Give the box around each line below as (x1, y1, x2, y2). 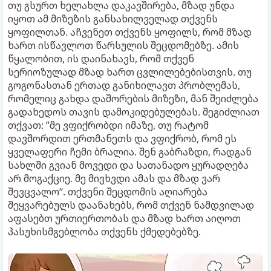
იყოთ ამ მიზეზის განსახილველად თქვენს (8, 12, 218, 25)
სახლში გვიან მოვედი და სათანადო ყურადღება (8, 158, 249, 172)
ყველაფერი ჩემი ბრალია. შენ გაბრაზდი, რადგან (8, 145, 252, 158)
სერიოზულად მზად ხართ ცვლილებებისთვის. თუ (8, 65, 252, 79)
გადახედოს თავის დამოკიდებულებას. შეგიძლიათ (8, 105, 260, 119)
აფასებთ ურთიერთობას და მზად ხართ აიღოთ (8, 212, 241, 225)
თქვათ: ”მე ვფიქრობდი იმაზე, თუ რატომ (8, 119, 209, 132)
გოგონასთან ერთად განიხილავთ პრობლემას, (8, 79, 240, 92)
